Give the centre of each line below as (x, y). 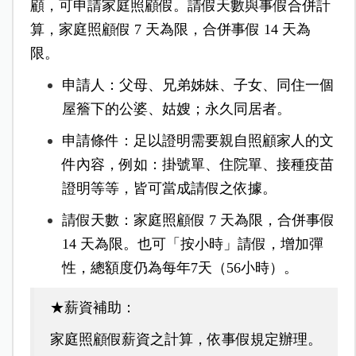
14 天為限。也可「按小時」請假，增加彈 (192, 244)
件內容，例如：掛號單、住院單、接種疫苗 (197, 165)
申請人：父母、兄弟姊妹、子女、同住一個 (197, 85)
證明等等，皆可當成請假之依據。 (169, 189)
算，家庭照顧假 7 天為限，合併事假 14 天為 (170, 30)
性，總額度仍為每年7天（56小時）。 (180, 268)
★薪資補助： (93, 308)
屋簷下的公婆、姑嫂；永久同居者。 (176, 109)
